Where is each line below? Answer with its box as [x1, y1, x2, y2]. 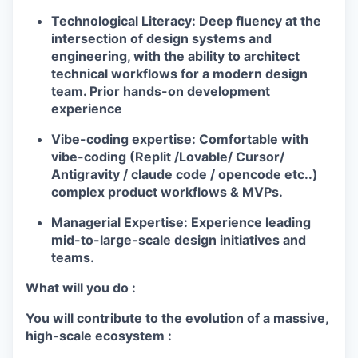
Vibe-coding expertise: [51, 131, 199, 147]
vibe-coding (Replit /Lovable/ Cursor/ [51, 149, 284, 165]
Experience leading [188, 214, 311, 230]
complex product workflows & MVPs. [51, 184, 283, 200]
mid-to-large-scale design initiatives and [51, 232, 306, 248]
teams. [51, 249, 94, 265]
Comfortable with [199, 131, 308, 147]
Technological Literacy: [51, 13, 199, 29]
